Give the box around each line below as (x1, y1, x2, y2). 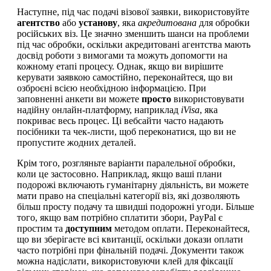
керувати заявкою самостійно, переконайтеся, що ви (17, 71, 233, 82)
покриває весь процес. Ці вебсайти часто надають (17, 115, 223, 126)
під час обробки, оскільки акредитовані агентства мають (17, 39, 250, 50)
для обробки (197, 17, 250, 28)
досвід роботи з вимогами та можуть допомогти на (17, 50, 227, 60)
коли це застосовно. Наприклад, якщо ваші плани (17, 168, 222, 179)
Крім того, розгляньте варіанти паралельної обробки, (17, 157, 235, 168)
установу (79, 17, 117, 28)
